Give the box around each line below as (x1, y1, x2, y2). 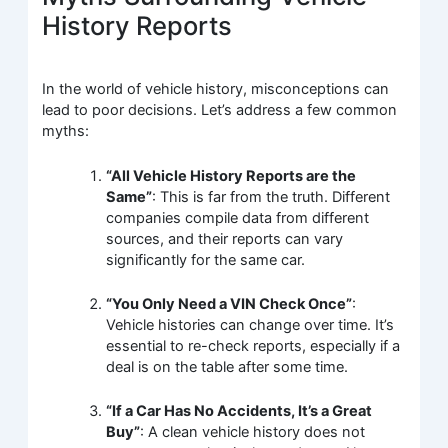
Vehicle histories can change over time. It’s (106, 316, 395, 335)
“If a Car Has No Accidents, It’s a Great (106, 402, 373, 421)
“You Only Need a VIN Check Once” (106, 295, 353, 314)
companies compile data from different (106, 208, 370, 227)
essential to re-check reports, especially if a (106, 337, 401, 356)
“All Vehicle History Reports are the (106, 166, 357, 185)
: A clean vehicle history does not (140, 423, 366, 442)
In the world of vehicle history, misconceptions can (42, 80, 390, 99)
